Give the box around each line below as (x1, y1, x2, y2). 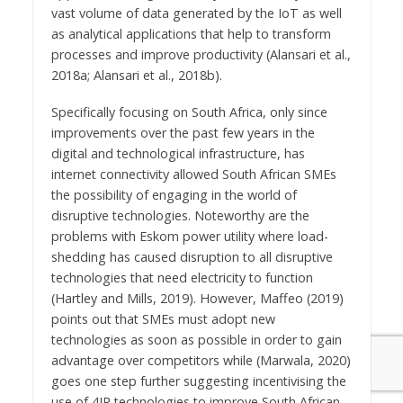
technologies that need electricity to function (50, 268, 313, 286)
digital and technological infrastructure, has (50, 144, 305, 162)
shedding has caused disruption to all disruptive (50, 247, 333, 265)
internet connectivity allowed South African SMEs (50, 165, 336, 183)
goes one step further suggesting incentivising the (50, 372, 346, 390)
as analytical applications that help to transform (50, 24, 331, 42)
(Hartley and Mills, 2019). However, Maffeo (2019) (50, 289, 344, 307)
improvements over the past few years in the (50, 123, 315, 141)
